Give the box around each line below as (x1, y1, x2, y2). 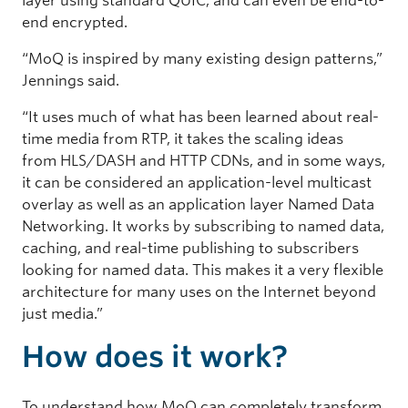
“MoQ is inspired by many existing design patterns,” (22, 49, 382, 67)
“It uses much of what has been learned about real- (22, 107, 379, 126)
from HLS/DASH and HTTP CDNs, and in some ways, (22, 151, 385, 169)
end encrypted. (22, 13, 131, 31)
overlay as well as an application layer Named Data (22, 195, 374, 213)
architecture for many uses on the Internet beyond (22, 282, 376, 301)
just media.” (22, 304, 103, 322)
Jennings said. (22, 71, 119, 89)
